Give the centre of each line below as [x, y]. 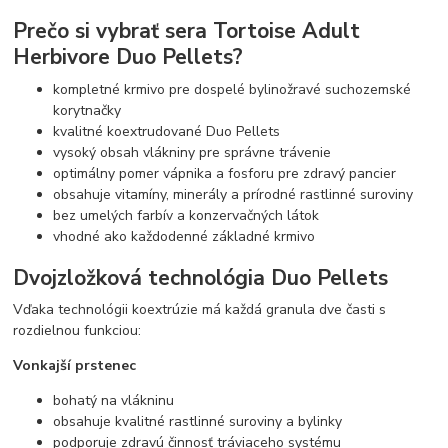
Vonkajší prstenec [75, 366]
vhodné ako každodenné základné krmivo [184, 237]
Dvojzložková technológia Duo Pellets [201, 277]
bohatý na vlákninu [114, 401]
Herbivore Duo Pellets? [128, 57]
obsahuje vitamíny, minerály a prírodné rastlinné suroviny [233, 195]
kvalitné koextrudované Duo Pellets [167, 132]
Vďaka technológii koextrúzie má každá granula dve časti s [200, 310]
